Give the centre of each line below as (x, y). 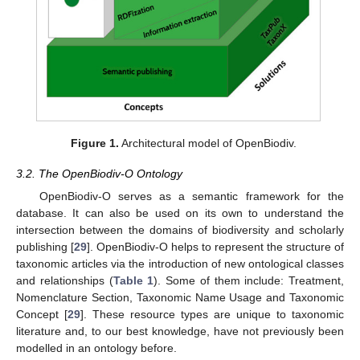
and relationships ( (65, 281)
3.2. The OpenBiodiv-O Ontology (99, 174)
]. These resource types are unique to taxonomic (212, 315)
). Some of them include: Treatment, (249, 281)
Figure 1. (94, 143)
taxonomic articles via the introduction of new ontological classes (180, 264)
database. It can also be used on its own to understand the (180, 213)
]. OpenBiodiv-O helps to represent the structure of (215, 247)
